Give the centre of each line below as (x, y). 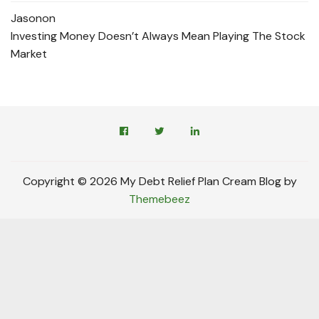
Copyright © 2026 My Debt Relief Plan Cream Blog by (159, 181)
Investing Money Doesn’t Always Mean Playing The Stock (158, 36)
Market (29, 53)
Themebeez (159, 199)
